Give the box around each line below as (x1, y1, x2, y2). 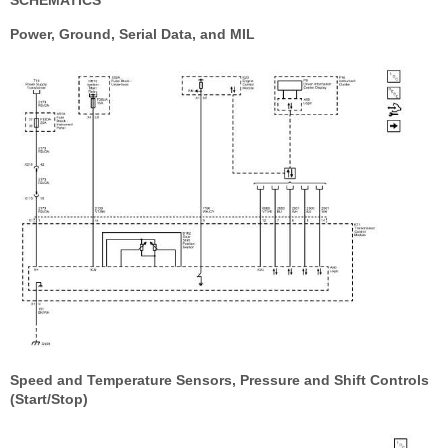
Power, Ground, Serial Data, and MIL (10, 26, 255, 43)
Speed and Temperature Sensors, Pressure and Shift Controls (10, 372, 429, 389)
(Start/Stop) (10, 391, 88, 408)
